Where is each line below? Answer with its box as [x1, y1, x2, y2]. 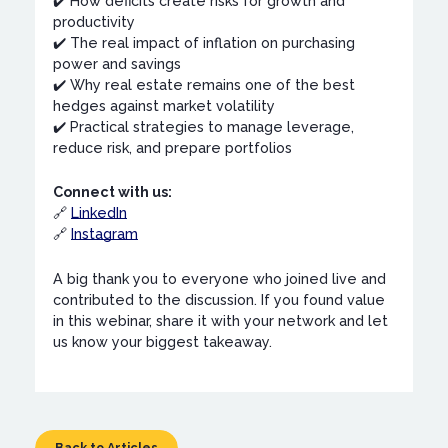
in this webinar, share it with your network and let [53, 312, 389, 329]
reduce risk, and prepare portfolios [53, 139, 293, 156]
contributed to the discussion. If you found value [53, 291, 386, 308]
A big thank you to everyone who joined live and [53, 270, 387, 287]
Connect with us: [53, 184, 173, 201]
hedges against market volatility [53, 97, 276, 114]
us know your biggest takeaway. [53, 333, 273, 350]
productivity [53, 13, 136, 30]
